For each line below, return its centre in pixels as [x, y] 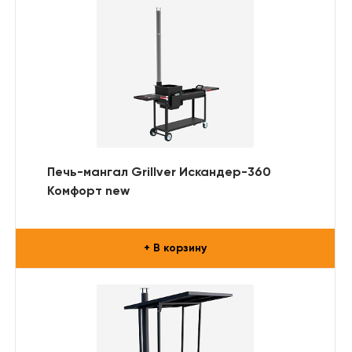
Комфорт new [88, 191]
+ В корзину [175, 248]
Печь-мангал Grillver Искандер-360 [159, 172]
